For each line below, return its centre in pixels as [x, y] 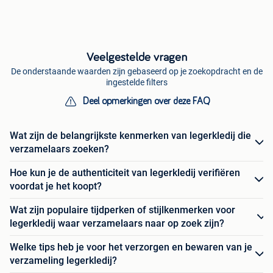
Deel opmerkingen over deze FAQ [146, 101]
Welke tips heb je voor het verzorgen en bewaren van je [131, 247]
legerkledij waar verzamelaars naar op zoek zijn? [117, 224]
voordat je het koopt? [56, 186]
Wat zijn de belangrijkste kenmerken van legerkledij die [130, 136]
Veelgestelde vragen [136, 58]
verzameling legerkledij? [63, 261]
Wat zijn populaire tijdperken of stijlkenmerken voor [122, 210]
